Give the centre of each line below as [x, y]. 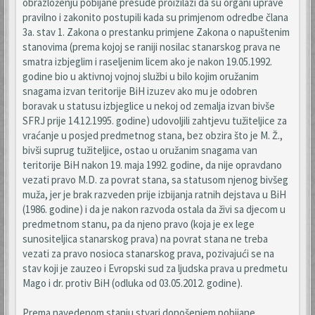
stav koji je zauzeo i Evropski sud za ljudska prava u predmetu [155, 268]
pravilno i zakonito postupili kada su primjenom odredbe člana [155, 17]
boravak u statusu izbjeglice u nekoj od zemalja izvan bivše [149, 106]
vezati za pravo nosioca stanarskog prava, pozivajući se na [148, 253]
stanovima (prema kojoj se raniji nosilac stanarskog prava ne [152, 47]
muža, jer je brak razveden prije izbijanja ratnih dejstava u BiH [154, 194]
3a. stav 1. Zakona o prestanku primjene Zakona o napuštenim [156, 32]
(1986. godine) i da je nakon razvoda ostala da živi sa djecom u [154, 209]
